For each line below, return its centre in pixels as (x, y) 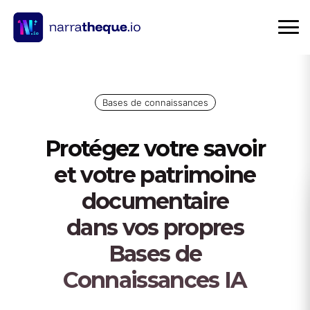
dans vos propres (155, 227)
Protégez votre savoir (155, 148)
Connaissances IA (155, 280)
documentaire (155, 201)
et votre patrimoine (155, 175)
